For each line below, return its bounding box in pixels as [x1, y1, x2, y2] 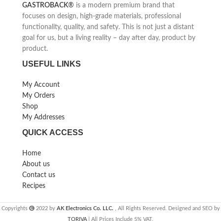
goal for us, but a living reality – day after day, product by [22, 35, 195, 41]
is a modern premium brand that [74, 2, 175, 9]
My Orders [22, 92, 55, 99]
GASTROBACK [22, 2, 68, 9]
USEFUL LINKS [22, 60, 81, 68]
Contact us [22, 172, 55, 179]
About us [22, 161, 50, 168]
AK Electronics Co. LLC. [56, 206, 115, 211]
